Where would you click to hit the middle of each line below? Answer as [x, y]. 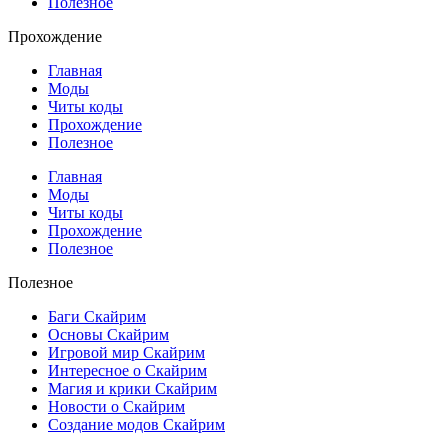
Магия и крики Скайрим [132, 389]
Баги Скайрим [97, 317]
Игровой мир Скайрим [126, 353]
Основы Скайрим [108, 335]
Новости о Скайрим [116, 407]
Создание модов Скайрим [136, 425]
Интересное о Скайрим [127, 371]
